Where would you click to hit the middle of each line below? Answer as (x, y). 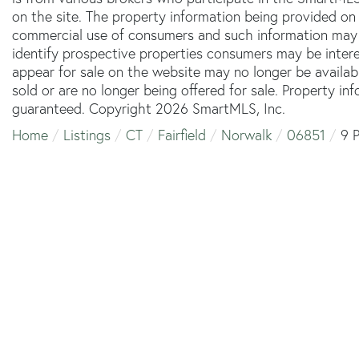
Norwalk (246, 135)
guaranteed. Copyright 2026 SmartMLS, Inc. (149, 108)
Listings (87, 135)
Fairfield (182, 135)
